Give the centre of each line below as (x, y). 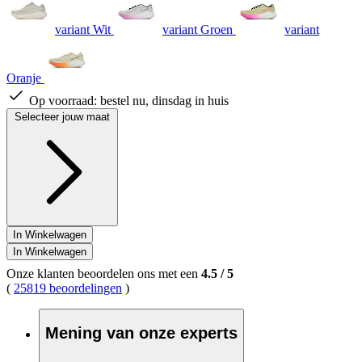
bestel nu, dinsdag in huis (164, 100)
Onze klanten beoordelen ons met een (104, 273)
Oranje (24, 78)
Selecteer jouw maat (62, 116)
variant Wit (83, 29)
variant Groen (198, 29)
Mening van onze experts (141, 333)
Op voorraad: (65, 100)
